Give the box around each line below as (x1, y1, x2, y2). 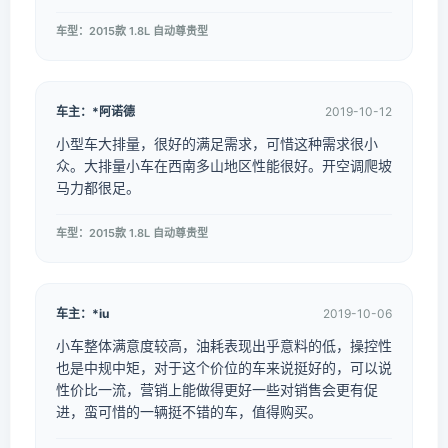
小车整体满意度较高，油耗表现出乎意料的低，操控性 (56, 337, 392, 354)
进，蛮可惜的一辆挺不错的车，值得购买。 (56, 403, 322, 420)
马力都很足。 (56, 179, 140, 196)
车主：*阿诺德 (56, 104, 135, 119)
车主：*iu (56, 306, 109, 321)
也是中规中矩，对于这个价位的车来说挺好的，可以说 (56, 359, 392, 376)
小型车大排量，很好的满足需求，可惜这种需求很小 (56, 135, 378, 152)
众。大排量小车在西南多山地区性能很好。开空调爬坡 (56, 157, 392, 174)
